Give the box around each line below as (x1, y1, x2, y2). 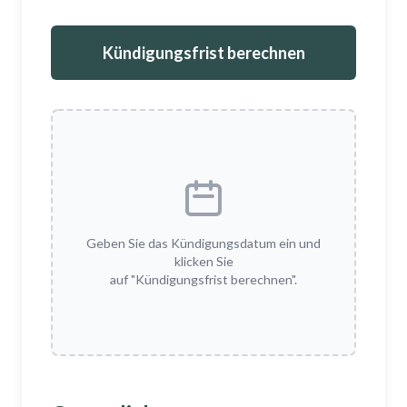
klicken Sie (174, 253, 233, 269)
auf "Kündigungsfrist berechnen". (110, 272, 297, 287)
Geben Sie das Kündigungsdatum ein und (86, 235, 321, 251)
